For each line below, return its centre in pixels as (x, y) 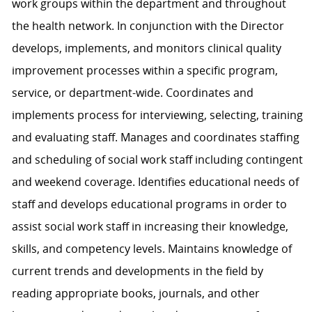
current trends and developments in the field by (137, 271)
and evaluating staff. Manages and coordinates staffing (155, 138)
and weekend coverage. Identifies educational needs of (155, 182)
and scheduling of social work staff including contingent (157, 160)
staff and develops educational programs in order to (149, 204)
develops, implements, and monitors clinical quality (146, 48)
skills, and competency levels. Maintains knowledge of (151, 249)
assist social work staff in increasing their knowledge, (150, 227)
